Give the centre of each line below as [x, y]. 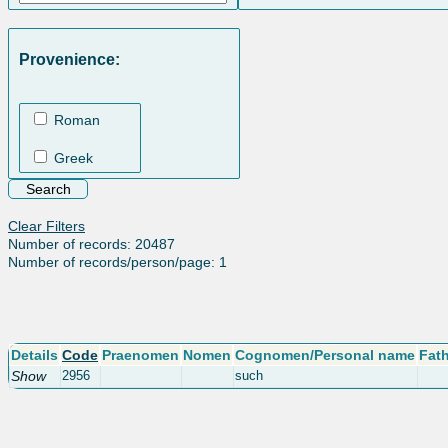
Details [34, 354]
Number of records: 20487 [91, 243]
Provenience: [69, 59]
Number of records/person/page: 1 [117, 261]
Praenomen [140, 354]
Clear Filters [46, 225]
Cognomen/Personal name [325, 354]
